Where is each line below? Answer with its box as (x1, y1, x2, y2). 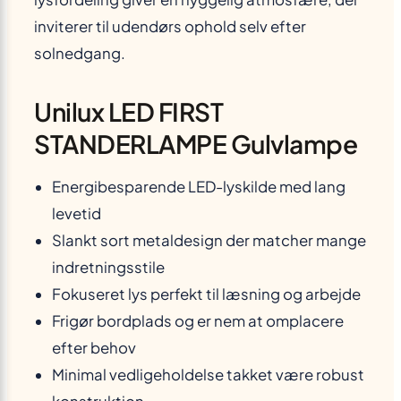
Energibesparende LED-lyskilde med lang (52, 177, 346, 197)
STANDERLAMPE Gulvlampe (34, 128, 357, 160)
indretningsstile (52, 258, 165, 277)
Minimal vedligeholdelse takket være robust (52, 365, 364, 385)
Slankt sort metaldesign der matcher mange (52, 231, 366, 251)
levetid (52, 204, 101, 224)
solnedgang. (34, 44, 125, 64)
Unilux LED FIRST (34, 96, 223, 128)
